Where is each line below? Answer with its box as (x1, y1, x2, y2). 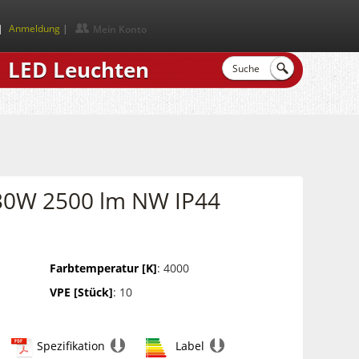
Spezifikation (36, 338, 105, 353)
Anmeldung (9, 22, 60, 35)
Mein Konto (93, 22, 147, 36)
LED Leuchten (7, 55, 149, 84)
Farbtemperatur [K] (49, 260, 157, 276)
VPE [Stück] (49, 284, 113, 300)
